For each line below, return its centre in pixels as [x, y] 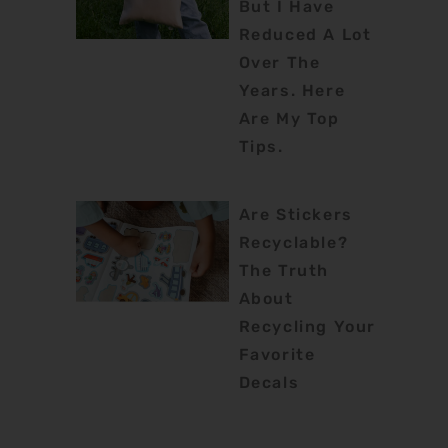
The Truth [283, 270]
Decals [269, 382]
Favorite [277, 354]
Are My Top [289, 118]
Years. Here [292, 90]
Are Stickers [295, 214]
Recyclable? [293, 242]
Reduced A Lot [305, 34]
